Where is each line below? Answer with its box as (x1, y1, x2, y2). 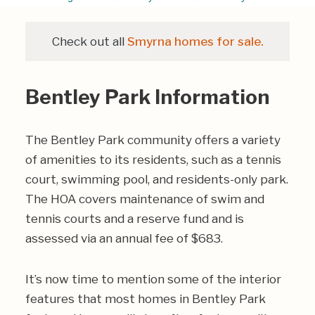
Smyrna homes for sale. (127, 34, 264, 49)
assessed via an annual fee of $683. (25, 231, 223, 245)
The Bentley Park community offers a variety (25, 133, 281, 147)
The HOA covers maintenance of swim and (25, 192, 264, 206)
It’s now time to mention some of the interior (25, 272, 281, 286)
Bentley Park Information (25, 85, 269, 109)
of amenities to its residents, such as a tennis (25, 153, 281, 167)
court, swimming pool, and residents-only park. (25, 172, 288, 186)
